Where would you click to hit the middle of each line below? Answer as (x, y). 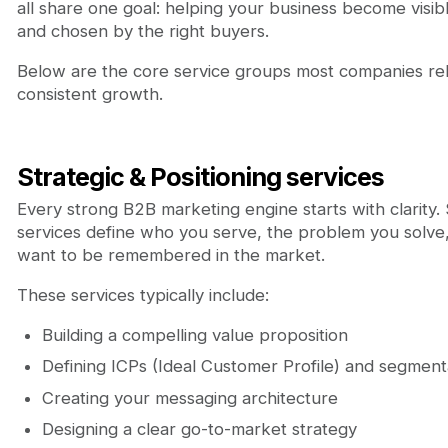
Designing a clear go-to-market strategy (199, 429)
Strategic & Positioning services (200, 177)
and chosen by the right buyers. (145, 30)
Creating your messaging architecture (189, 397)
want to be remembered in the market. (170, 255)
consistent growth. (89, 93)
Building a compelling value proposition (194, 335)
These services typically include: (142, 295)
